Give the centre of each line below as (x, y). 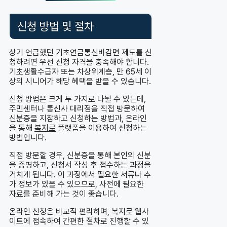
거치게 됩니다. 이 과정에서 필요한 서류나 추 (80, 174)
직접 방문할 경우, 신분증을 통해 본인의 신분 (80, 155)
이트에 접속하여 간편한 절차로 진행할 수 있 (79, 221)
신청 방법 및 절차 (55, 26)
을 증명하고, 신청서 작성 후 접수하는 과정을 (80, 165)
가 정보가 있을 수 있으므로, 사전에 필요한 (77, 184)
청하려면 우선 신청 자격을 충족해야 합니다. (79, 62)
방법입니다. (28, 137)
